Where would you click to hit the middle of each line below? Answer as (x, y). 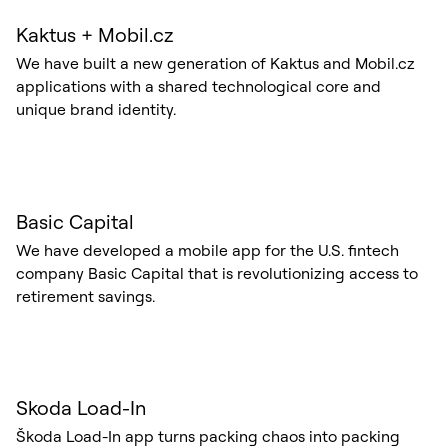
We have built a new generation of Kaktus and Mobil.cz (215, 63)
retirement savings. (85, 295)
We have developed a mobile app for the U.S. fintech (207, 249)
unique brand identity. (95, 109)
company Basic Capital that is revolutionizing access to (216, 272)
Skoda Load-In (80, 408)
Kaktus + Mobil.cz (94, 35)
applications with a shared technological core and (198, 86)
